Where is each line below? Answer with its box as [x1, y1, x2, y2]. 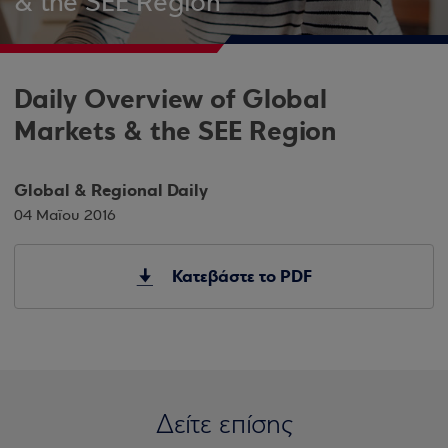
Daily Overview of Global [14, 82, 327, 117]
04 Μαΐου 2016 [14, 208, 116, 224]
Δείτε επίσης [155, 412, 293, 440]
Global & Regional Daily [14, 179, 208, 202]
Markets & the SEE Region [14, 114, 337, 149]
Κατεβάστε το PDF [168, 265, 312, 288]
